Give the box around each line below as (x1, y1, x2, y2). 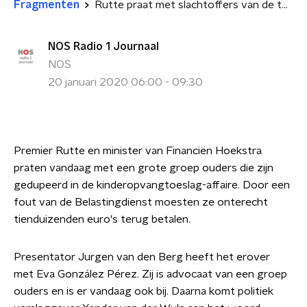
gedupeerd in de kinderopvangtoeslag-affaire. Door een (14, 180, 290, 191)
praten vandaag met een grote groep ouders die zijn (14, 162, 273, 173)
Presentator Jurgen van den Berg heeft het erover (14, 251, 270, 262)
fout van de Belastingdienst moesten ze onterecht (14, 197, 268, 208)
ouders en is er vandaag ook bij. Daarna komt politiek (14, 286, 273, 297)
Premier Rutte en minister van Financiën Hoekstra (14, 145, 262, 156)
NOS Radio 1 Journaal (48, 41, 159, 52)
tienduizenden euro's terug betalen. (14, 214, 191, 225)
